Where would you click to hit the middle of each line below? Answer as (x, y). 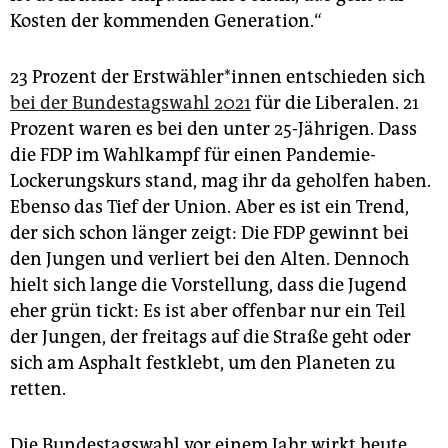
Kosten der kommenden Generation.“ (166, 20)
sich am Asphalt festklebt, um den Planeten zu (202, 362)
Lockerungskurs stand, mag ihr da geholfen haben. (220, 180)
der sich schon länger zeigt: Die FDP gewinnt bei (209, 232)
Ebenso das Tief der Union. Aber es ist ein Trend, (209, 206)
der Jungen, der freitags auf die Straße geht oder (210, 336)
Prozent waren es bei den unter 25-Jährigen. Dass (213, 128)
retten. (38, 388)
